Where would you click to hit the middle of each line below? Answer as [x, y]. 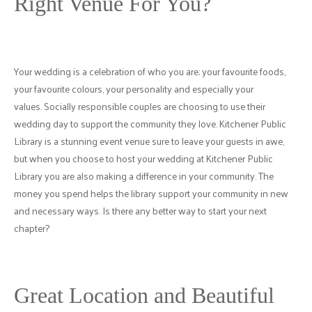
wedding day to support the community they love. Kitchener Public [150, 123]
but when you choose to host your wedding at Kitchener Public [143, 158]
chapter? [32, 228]
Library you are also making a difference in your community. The [144, 175]
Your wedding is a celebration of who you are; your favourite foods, [150, 71]
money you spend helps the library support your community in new [151, 193]
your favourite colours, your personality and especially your [134, 88]
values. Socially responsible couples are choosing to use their [140, 106]
